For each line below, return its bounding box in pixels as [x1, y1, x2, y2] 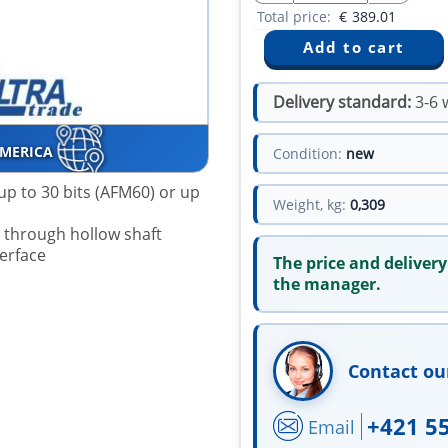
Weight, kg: [273, 195, 346, 215]
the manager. [273, 273, 381, 296]
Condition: [273, 144, 342, 164]
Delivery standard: [273, 91, 411, 114]
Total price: [257, 7, 335, 27]
